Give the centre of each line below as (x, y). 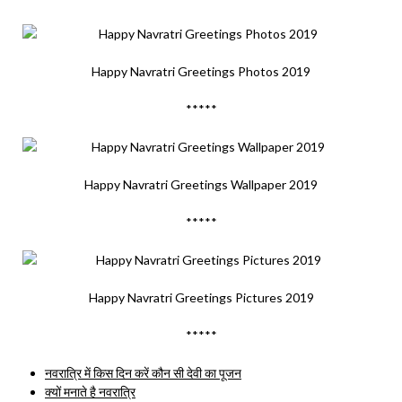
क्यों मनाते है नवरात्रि (90, 392)
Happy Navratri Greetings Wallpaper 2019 (201, 184)
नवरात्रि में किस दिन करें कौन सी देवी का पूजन (143, 373)
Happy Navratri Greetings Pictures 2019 (201, 297)
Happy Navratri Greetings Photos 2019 (201, 71)
